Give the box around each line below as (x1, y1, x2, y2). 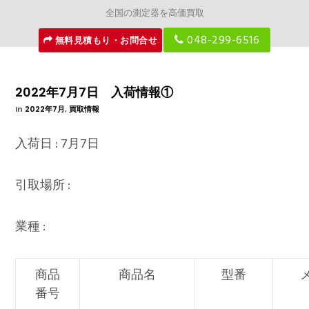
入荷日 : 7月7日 (15, 134, 100, 154)
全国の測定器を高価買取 (105, 6, 204, 21)
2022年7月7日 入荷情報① (15, 83, 174, 101)
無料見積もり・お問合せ (52, 32, 157, 48)
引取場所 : (15, 175, 71, 196)
